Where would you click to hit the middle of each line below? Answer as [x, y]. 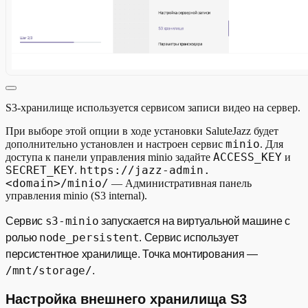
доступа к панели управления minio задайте [109, 157]
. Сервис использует [189, 237]
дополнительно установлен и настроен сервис [115, 144]
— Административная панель [180, 183]
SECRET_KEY [40, 170]
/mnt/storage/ [49, 270]
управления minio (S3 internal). [76, 195]
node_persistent [89, 237]
